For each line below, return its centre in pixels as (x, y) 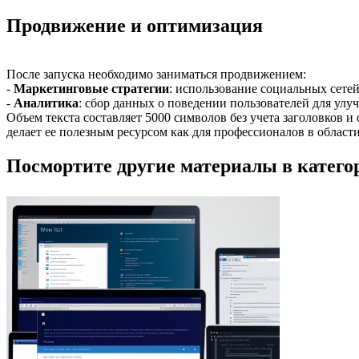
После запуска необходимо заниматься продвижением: (156, 74)
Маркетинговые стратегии (91, 88)
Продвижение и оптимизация (135, 26)
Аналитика (46, 103)
